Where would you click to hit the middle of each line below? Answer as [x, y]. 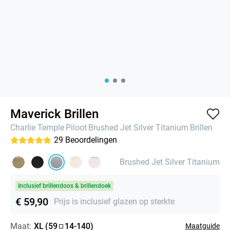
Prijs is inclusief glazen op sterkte [114, 202]
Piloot [76, 127]
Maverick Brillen [54, 114]
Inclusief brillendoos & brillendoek [64, 186]
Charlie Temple [37, 127]
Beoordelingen [91, 140]
